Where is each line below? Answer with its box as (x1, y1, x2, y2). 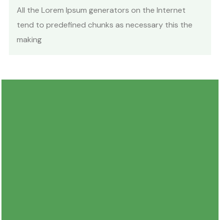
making (17, 34, 42, 45)
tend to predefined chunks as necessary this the (17, 20, 192, 30)
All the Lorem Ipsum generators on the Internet (17, 5, 186, 15)
